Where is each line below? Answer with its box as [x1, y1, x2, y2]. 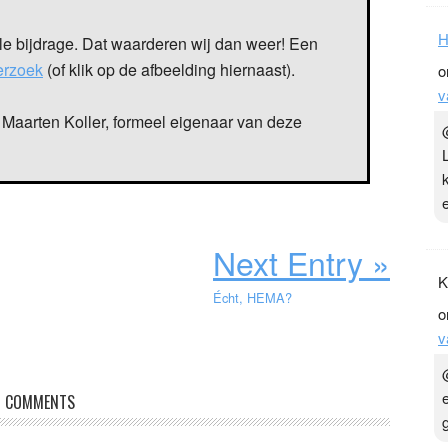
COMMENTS [5, 389, 75, 414]
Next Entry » [213, 238, 390, 285]
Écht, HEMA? [213, 287, 292, 307]
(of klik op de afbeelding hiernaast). [43, 57, 295, 81]
